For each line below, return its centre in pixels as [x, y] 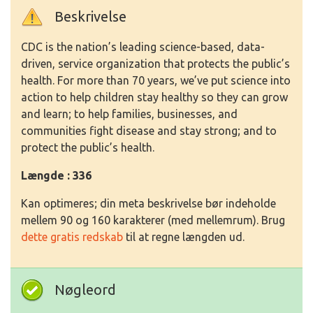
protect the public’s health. [88, 148]
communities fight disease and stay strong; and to [149, 131]
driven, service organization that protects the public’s [155, 64]
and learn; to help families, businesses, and [129, 114]
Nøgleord [85, 290]
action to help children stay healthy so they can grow [154, 97]
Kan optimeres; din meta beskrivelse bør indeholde [148, 204]
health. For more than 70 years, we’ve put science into [156, 81]
